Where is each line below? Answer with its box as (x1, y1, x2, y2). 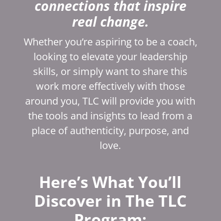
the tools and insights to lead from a (28, 109, 193, 122)
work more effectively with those (36, 79, 185, 93)
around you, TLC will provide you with (25, 94, 196, 108)
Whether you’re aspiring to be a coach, (23, 35, 197, 48)
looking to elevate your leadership (33, 49, 187, 63)
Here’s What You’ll (39, 171, 182, 192)
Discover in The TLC (34, 189, 187, 211)
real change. (72, 12, 149, 31)
